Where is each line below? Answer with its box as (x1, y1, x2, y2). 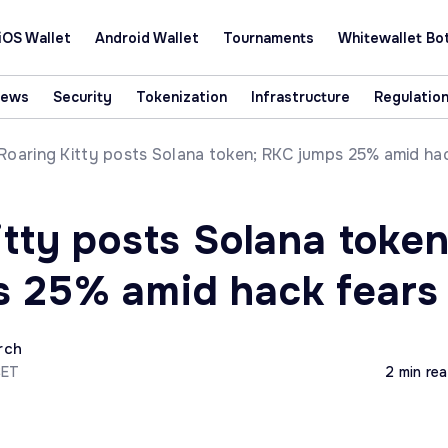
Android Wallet (94, 28, 199, 47)
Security (52, 88, 112, 106)
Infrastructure (250, 88, 350, 106)
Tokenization (135, 88, 227, 106)
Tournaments (222, 28, 314, 47)
